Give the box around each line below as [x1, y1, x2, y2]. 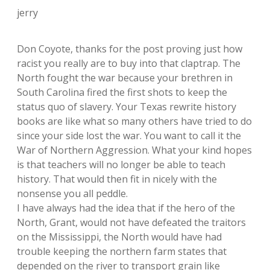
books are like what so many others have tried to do [17, 115, 252, 128]
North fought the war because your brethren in [17, 71, 233, 84]
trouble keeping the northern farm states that [17, 245, 227, 258]
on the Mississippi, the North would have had [17, 230, 222, 243]
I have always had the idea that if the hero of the [17, 201, 235, 215]
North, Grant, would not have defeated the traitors [17, 216, 246, 229]
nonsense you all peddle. [17, 187, 128, 200]
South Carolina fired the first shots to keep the [17, 86, 227, 99]
